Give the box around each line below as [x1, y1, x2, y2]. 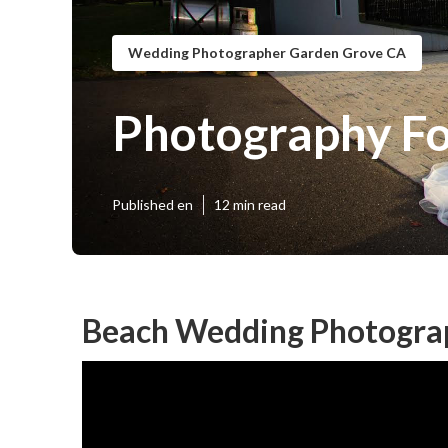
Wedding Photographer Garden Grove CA [128, 43, 406, 61]
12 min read [214, 196, 286, 213]
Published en [112, 196, 193, 213]
